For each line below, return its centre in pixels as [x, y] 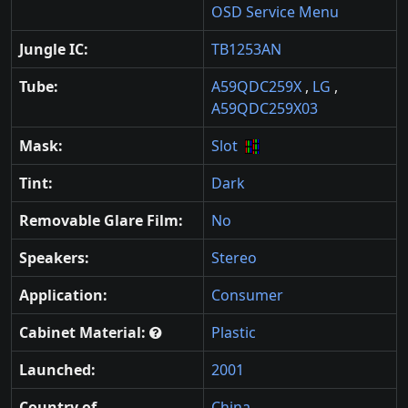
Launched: [57, 369]
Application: [63, 295]
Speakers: [54, 257]
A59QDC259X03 [265, 108]
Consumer [247, 295]
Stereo [234, 257]
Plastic [234, 332]
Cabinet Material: [84, 332]
